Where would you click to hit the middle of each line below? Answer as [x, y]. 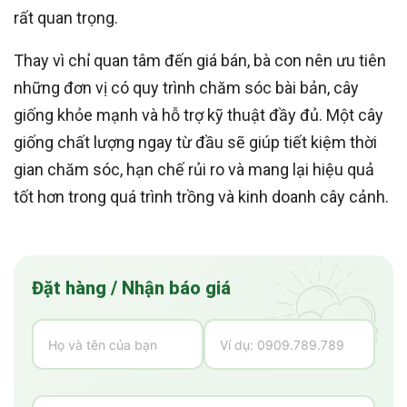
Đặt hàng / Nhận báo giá [131, 288]
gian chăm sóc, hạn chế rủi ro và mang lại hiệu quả [194, 170]
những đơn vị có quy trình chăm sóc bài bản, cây [186, 88]
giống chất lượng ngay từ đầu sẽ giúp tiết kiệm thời [195, 143]
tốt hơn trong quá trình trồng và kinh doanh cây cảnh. [201, 197]
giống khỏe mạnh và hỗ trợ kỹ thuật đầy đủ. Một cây [199, 115]
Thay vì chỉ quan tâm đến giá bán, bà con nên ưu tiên [200, 61]
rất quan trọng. [66, 18]
